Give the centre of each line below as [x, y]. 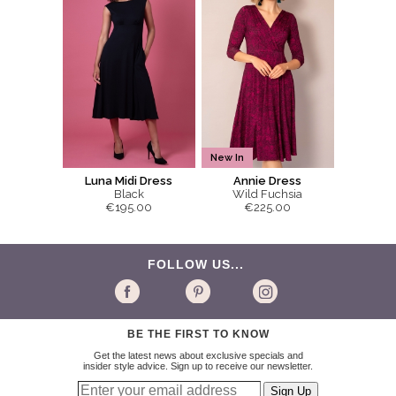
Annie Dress [267, 181]
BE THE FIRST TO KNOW [198, 335]
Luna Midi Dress [129, 181]
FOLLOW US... [198, 265]
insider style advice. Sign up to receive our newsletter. [198, 366]
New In [227, 158]
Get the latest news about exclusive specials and [198, 356]
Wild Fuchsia [267, 194]
